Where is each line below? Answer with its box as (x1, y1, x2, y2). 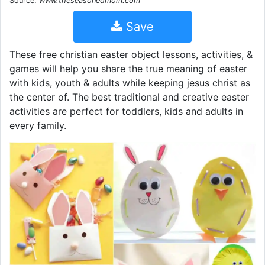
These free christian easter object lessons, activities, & (9, 49, 253, 60)
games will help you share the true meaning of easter (9, 63, 247, 75)
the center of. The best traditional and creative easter (9, 91, 249, 103)
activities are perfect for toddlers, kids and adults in (9, 105, 243, 117)
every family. (9, 119, 66, 131)
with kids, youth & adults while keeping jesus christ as (9, 77, 250, 89)
